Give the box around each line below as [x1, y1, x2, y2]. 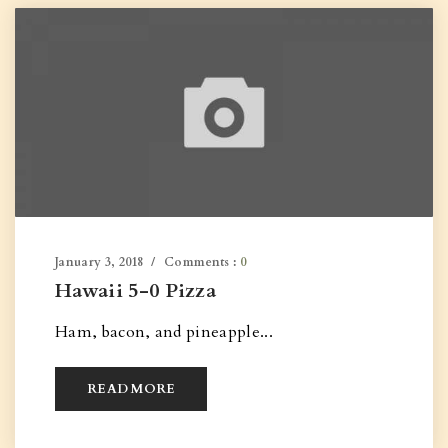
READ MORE [87, 380, 176, 398]
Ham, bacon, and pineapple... [55, 321, 273, 343]
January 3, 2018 [55, 254, 144, 270]
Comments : [164, 254, 240, 270]
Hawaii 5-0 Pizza [55, 277, 217, 304]
